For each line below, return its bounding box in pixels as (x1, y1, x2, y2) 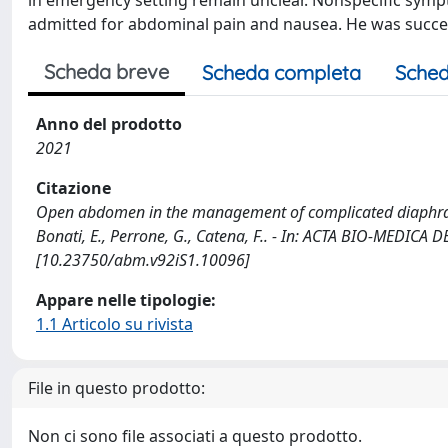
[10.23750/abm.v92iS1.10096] (36, 249, 250, 271)
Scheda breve (44, 59, 169, 84)
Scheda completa (202, 60, 361, 85)
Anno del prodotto (36, 113, 182, 135)
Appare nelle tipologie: (36, 289, 216, 311)
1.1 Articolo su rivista (36, 313, 193, 335)
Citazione (36, 177, 111, 199)
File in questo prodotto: (28, 377, 205, 399)
